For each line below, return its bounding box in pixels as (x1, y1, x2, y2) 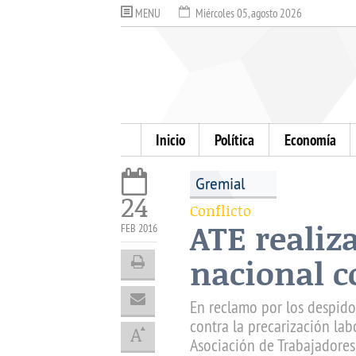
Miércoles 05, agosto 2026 (193, 6, 302, 21)
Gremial (195, 173, 246, 193)
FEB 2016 (121, 221, 157, 235)
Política (215, 130, 255, 149)
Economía (284, 130, 336, 149)
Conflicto (189, 201, 251, 221)
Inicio (155, 130, 185, 149)
